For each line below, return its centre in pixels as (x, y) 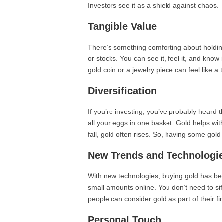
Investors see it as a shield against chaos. (153, 5)
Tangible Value (122, 26)
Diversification (122, 91)
